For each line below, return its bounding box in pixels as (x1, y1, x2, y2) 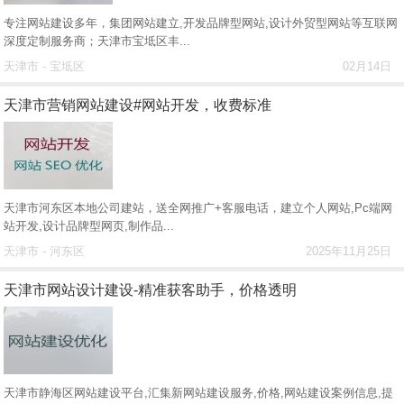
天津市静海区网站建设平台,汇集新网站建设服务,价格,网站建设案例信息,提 (4, 386, 394, 399)
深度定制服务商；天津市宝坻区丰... (4, 34, 191, 48)
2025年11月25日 (305, 244, 391, 258)
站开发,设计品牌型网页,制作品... (4, 219, 175, 233)
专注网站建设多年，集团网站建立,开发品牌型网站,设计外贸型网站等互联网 (4, 16, 399, 30)
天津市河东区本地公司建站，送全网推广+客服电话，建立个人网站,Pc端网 (4, 201, 393, 215)
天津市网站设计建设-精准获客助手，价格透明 (4, 282, 298, 298)
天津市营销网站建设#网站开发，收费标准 (4, 97, 272, 113)
